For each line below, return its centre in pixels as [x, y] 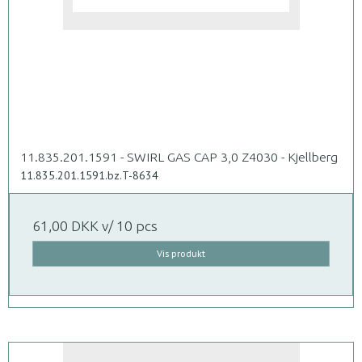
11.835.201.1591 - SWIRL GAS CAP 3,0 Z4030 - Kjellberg [179, 157]
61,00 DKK [65, 226]
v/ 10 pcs [128, 226]
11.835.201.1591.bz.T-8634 [89, 176]
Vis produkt [181, 254]
